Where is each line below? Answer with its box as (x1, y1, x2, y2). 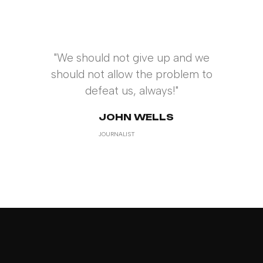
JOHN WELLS (98, 112, 174, 123)
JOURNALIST (98, 130, 135, 138)
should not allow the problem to (50, 68, 213, 81)
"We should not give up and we (53, 51, 210, 65)
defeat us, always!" (85, 84, 178, 97)
